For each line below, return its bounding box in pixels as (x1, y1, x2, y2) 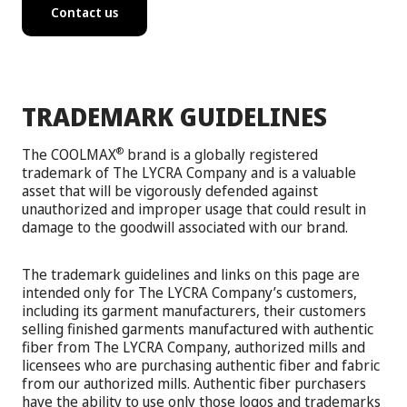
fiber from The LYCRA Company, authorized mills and (22, 336, 365, 357)
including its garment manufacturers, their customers (22, 300, 366, 321)
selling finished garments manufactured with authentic (22, 318, 373, 339)
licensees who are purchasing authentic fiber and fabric (22, 354, 380, 375)
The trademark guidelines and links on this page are (22, 263, 360, 284)
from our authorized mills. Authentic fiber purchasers (22, 372, 366, 393)
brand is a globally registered (124, 144, 318, 164)
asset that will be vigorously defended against (22, 180, 318, 201)
